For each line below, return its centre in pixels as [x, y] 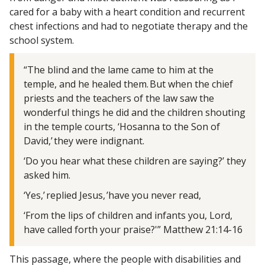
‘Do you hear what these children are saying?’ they [135, 161]
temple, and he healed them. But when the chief [128, 84]
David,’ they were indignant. [84, 140]
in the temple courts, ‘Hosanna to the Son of [122, 126]
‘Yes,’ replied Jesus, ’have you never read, [112, 195]
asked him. [47, 175]
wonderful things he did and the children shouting [135, 112]
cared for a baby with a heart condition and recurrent [127, 12]
